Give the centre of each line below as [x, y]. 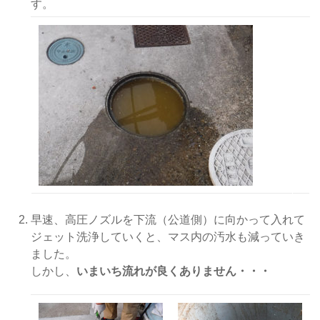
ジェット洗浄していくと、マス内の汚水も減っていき [168, 237]
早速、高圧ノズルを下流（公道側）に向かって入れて [168, 220]
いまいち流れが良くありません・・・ [174, 271]
